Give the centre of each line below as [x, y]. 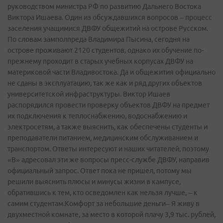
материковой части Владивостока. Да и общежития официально [111, 72]
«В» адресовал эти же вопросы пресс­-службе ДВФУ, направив [109, 160]
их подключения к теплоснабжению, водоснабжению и [97, 116]
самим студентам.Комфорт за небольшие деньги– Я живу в [104, 203]
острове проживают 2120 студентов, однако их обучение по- [106, 50]
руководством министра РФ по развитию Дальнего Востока [104, 6]
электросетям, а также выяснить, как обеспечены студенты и [108, 127]
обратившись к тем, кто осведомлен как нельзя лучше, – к [103, 192]
